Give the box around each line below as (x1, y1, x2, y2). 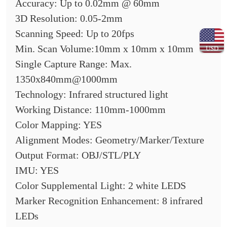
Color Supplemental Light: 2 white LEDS (15, 180, 186, 192)
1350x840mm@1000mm (15, 73, 118, 85)
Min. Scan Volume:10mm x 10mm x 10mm (15, 43, 194, 55)
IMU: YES (15, 165, 59, 176)
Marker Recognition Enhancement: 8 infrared (15, 195, 203, 207)
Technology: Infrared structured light (15, 89, 168, 100)
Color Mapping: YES (15, 119, 102, 131)
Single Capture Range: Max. (15, 58, 132, 70)
